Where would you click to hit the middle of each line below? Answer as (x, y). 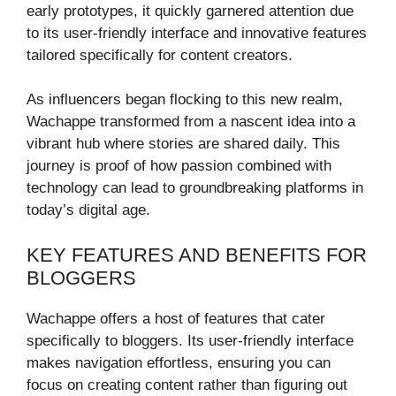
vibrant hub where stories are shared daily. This (183, 144)
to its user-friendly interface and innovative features (197, 33)
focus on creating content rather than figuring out (187, 385)
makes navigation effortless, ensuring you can (179, 362)
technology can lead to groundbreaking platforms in (195, 188)
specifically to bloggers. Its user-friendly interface (190, 340)
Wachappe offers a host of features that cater (176, 318)
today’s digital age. (88, 210)
